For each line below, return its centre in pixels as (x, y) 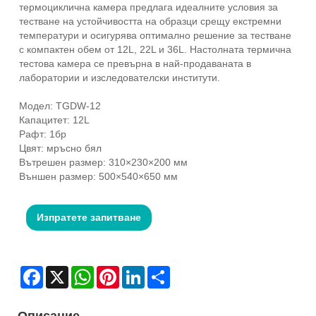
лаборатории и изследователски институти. (120, 77)
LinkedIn (164, 271)
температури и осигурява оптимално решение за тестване (155, 35)
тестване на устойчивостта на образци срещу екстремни (150, 21)
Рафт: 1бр (43, 134)
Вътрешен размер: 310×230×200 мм (103, 162)
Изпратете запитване (89, 217)
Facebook (65, 271)
